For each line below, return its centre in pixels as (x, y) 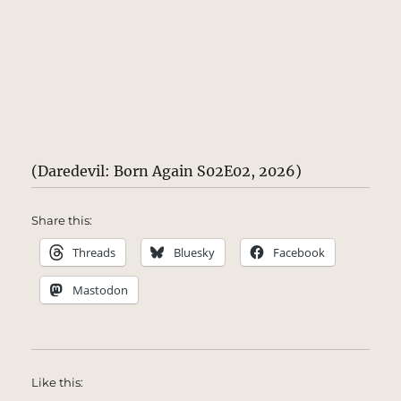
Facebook (299, 252)
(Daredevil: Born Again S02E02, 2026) (167, 171)
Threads (94, 252)
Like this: (58, 382)
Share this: (62, 220)
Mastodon (101, 290)
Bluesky (195, 252)
